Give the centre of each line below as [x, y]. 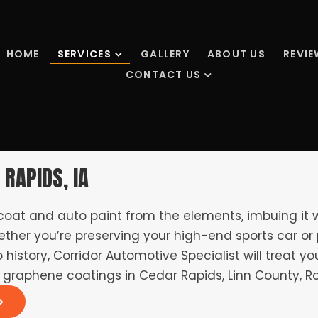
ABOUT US [236, 54]
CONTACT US [163, 75]
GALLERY [165, 54]
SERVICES [84, 54]
